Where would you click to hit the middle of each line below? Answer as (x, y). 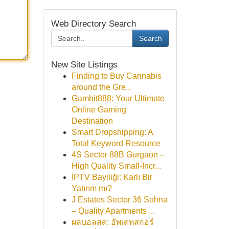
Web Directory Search (93, 24)
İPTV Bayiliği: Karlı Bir (112, 177)
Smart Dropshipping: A (112, 132)
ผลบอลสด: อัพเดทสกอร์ (112, 222)
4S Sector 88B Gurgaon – (118, 155)
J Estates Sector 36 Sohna (119, 200)
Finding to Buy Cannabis (116, 76)
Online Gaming (99, 110)
